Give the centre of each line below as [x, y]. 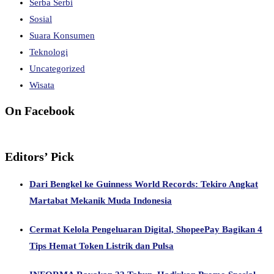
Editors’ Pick [39, 157]
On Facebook [40, 111]
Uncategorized [57, 68]
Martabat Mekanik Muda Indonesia [101, 201]
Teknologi [49, 52]
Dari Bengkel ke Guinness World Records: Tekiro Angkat [144, 184]
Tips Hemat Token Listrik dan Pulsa [102, 246]
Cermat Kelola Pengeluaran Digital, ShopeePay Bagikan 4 [146, 230]
